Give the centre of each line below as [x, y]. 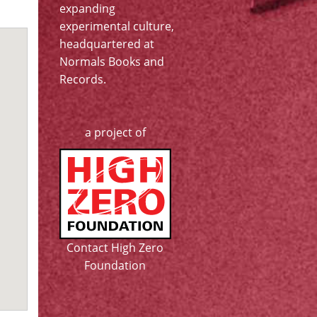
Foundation [115, 265]
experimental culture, [116, 26]
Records [81, 79]
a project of [115, 132]
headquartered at [106, 44]
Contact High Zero [115, 248]
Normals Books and [111, 62]
